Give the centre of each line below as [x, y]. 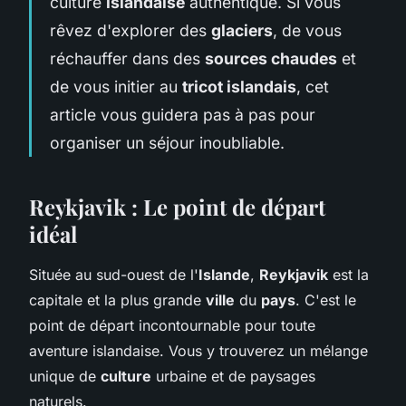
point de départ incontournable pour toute [172, 325]
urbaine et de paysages [233, 376]
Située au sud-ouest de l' [114, 274]
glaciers [242, 30]
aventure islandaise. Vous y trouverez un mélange [198, 350]
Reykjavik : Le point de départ [177, 206]
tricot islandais [239, 86]
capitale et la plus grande [117, 300]
